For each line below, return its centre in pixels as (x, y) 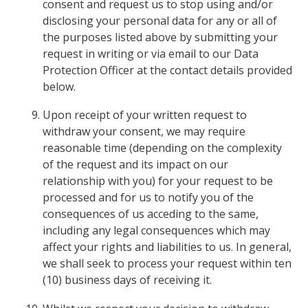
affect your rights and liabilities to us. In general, (167, 247)
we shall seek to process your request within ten (167, 264)
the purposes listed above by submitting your (161, 37)
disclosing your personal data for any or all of (160, 20)
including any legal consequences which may (157, 231)
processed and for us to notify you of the (148, 198)
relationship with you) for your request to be (158, 181)
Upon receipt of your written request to (145, 115)
